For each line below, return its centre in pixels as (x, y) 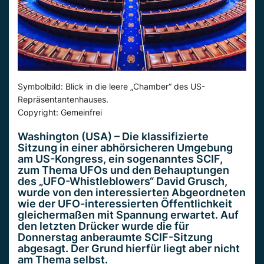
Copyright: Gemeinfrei (60, 112)
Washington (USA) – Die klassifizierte (113, 136)
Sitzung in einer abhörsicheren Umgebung (125, 147)
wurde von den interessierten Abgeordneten (132, 192)
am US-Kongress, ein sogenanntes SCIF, (120, 159)
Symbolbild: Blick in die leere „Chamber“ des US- (111, 86)
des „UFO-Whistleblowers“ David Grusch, (123, 181)
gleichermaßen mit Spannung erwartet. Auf (128, 214)
